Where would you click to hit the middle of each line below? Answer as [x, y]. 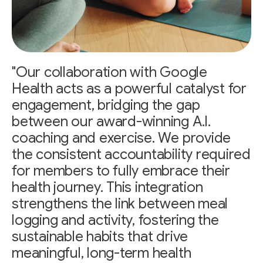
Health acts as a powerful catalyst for [129, 88]
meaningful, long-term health [102, 253]
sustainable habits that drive [100, 236]
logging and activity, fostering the [115, 220]
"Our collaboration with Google [109, 72]
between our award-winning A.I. [111, 121]
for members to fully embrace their [121, 171]
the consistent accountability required [131, 154]
